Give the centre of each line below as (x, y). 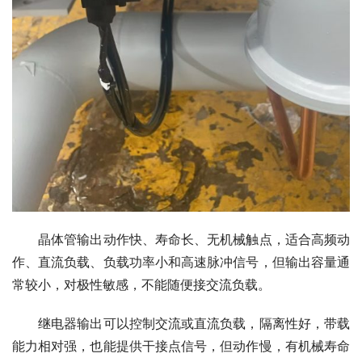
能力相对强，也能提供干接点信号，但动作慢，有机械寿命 (181, 346)
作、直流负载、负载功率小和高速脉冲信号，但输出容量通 (181, 262)
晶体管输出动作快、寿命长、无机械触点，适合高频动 (181, 240)
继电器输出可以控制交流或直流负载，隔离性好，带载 (181, 324)
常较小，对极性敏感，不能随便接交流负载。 (141, 285)
